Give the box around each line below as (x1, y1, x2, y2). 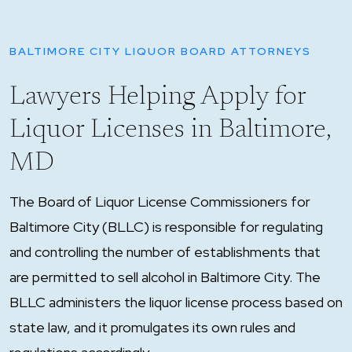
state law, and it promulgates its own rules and (9, 318, 295, 336)
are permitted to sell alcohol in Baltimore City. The (9, 268, 321, 286)
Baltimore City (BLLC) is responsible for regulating (9, 218, 323, 236)
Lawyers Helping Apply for (9, 84, 306, 111)
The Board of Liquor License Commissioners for (9, 192, 310, 211)
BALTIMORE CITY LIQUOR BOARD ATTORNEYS (9, 44, 311, 58)
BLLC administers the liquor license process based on (9, 293, 343, 311)
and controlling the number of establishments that (9, 243, 321, 261)
